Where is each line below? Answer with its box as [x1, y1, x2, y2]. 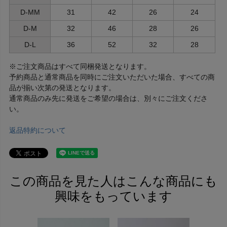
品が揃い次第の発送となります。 [9, 83, 116, 92]
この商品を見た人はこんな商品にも [10, 173, 217, 188]
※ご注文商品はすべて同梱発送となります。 [9, 62, 151, 70]
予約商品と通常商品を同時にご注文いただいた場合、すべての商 [9, 72, 215, 81]
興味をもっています [55, 188, 172, 203]
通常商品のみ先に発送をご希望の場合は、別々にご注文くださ [9, 94, 208, 102]
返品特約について [9, 126, 66, 134]
